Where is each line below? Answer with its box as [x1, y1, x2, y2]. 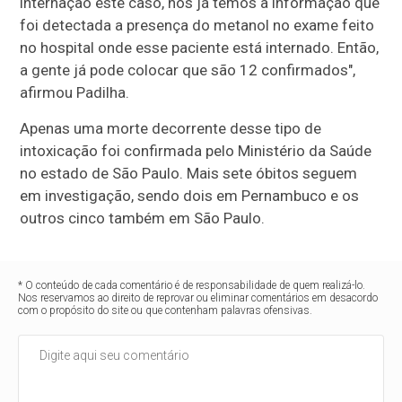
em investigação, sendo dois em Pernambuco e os [20, 187, 360, 205]
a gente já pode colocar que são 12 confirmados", [20, 61, 356, 80]
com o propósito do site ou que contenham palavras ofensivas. [18, 304, 313, 318]
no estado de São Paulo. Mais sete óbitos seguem [20, 164, 358, 183]
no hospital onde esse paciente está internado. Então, [20, 39, 380, 57]
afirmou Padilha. [20, 83, 130, 102]
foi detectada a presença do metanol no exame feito [20, 16, 375, 35]
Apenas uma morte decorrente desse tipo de [20, 119, 322, 138]
